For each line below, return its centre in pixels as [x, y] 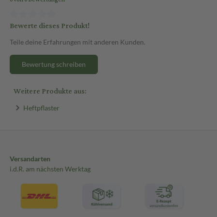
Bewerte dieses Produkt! [50, 26]
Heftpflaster [41, 108]
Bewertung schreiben [54, 64]
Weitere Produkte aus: [50, 91]
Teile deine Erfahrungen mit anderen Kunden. [77, 42]
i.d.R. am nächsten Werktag [50, 169]
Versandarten [30, 159]
